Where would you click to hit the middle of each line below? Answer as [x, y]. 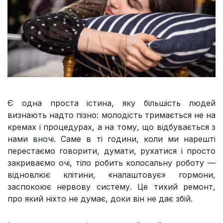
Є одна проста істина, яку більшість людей [111, 103]
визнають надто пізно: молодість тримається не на [111, 115]
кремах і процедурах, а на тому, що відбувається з [111, 127]
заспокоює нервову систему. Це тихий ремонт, [111, 187]
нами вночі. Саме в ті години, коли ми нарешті [111, 139]
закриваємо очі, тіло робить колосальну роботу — [111, 163]
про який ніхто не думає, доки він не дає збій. [100, 199]
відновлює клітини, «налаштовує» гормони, [111, 175]
